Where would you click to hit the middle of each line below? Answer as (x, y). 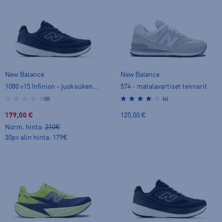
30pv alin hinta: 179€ (36, 138)
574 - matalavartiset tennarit (164, 87)
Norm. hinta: (25, 128)
